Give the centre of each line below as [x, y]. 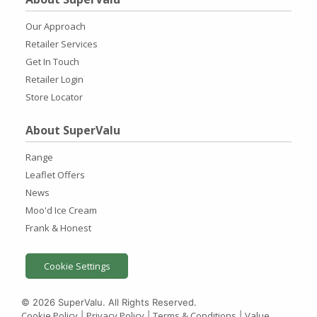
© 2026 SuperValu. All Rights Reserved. [109, 302]
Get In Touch [52, 62]
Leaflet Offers [55, 175]
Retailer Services [62, 44]
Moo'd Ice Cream [61, 211]
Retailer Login [54, 80]
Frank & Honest [58, 228]
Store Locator [54, 97]
